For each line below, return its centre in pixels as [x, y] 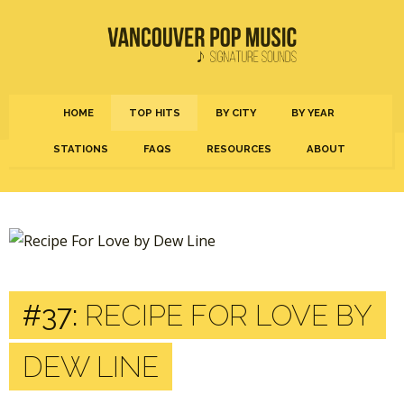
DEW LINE [91, 367]
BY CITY [236, 113]
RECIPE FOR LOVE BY [225, 315]
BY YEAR [313, 113]
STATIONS [80, 149]
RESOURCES [239, 149]
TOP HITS [155, 113]
